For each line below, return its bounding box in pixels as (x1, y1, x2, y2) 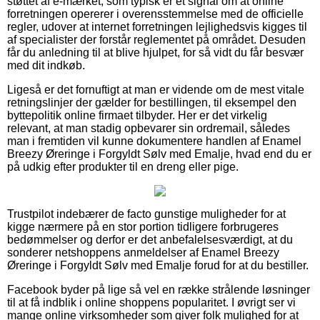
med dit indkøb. (7, 59, 85, 71)
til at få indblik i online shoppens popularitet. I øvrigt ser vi (7, 296, 296, 309)
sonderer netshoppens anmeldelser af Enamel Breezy (7, 246, 279, 259)
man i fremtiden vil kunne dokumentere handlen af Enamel (7, 134, 301, 147)
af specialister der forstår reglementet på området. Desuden (7, 33, 306, 46)
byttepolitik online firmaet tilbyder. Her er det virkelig (7, 109, 267, 121)
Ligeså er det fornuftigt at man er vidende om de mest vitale (7, 83, 304, 96)
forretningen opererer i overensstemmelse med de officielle (7, 7, 304, 20)
